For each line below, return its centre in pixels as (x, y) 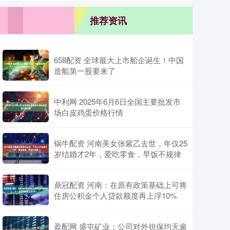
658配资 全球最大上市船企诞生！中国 (119, 60)
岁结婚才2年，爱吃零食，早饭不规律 (118, 154)
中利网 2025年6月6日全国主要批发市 (117, 101)
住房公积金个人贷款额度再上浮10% (115, 195)
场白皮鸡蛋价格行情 (89, 112)
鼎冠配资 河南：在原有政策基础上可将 (120, 185)
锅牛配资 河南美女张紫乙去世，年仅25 (121, 143)
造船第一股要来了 (85, 71)
